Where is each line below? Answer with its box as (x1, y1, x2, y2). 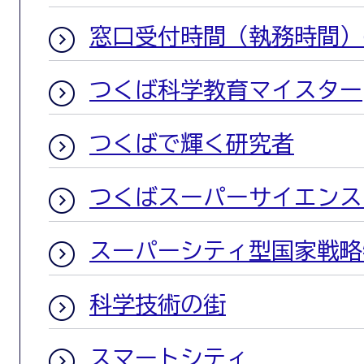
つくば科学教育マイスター (89, 78, 362, 101)
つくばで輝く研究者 (89, 132, 294, 154)
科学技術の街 (89, 292, 226, 315)
